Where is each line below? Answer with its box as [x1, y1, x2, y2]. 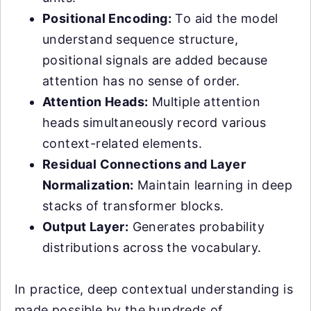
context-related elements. [42, 136, 202, 151]
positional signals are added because [42, 53, 268, 68]
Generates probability [128, 219, 265, 235]
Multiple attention [148, 94, 261, 110]
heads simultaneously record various [42, 115, 266, 131]
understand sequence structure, [42, 32, 238, 47]
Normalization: [42, 178, 134, 193]
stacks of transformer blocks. [42, 199, 224, 214]
